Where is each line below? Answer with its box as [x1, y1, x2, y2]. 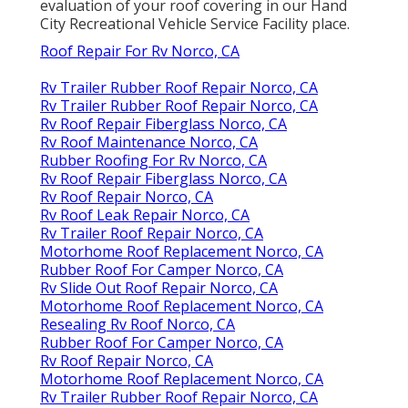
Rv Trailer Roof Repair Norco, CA [40, 222, 263, 243]
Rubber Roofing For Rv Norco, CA [40, 149, 267, 170]
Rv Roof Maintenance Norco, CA [40, 131, 258, 152]
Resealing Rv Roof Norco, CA [40, 313, 235, 334]
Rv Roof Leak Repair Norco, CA [40, 204, 250, 225]
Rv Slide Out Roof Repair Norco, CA [40, 277, 278, 298]
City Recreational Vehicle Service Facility [40, 13, 308, 34]
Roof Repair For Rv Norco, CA [40, 40, 240, 61]
